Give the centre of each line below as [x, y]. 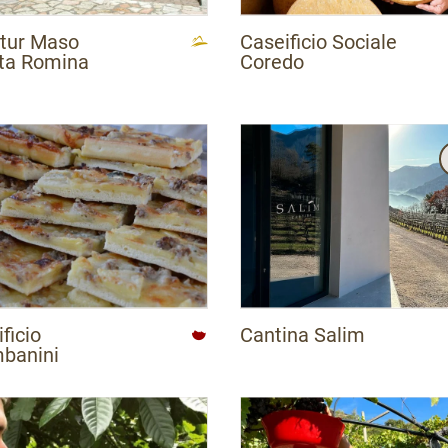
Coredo [272, 61]
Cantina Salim [302, 334]
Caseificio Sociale [318, 41]
